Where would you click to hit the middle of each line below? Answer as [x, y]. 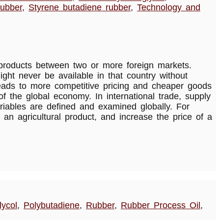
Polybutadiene [52, 205]
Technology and [169, 7]
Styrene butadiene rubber [80, 7]
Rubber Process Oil [161, 205]
